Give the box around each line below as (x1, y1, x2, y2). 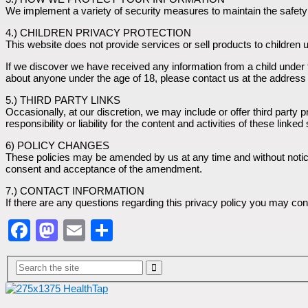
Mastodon (58, 217, 155, 243)
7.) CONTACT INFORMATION (5, 184, 144, 197)
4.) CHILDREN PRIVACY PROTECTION (5, 26, 191, 38)
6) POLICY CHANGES (5, 139, 109, 151)
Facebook (30, 217, 128, 243)
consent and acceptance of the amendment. (5, 162, 202, 175)
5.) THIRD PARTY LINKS (5, 93, 120, 106)
